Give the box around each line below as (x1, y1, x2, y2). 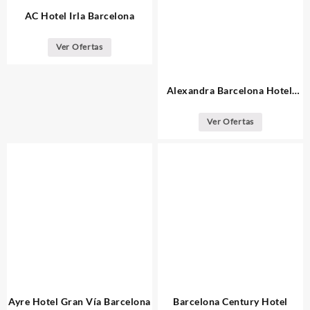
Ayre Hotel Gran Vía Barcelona (8, 295, 151, 308)
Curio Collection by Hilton (170, 98, 292, 111)
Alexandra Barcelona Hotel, (166, 84, 295, 96)
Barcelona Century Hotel (173, 295, 288, 308)
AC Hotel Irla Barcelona (24, 10, 135, 21)
